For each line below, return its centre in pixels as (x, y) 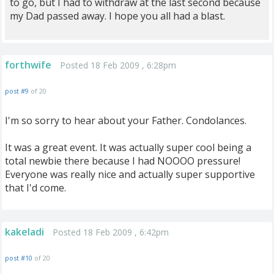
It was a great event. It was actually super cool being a (128, 147)
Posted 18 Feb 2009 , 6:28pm (118, 65)
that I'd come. (35, 188)
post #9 (17, 91)
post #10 (19, 258)
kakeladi (24, 232)
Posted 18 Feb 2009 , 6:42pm (111, 232)
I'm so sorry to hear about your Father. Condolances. (126, 120)
